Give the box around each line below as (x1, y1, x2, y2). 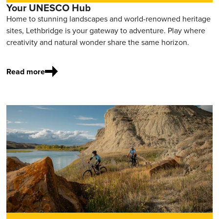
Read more (6, 66, 45, 77)
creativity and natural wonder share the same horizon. (6, 36, 190, 48)
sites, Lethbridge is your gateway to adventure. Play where (6, 24, 206, 36)
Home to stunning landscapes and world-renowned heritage (6, 13, 211, 24)
